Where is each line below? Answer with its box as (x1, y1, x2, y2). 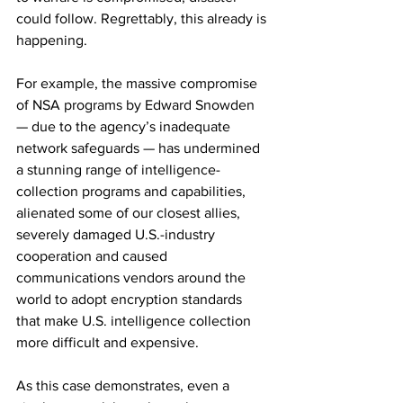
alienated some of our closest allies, (16, 204, 244, 220)
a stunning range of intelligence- (16, 161, 220, 177)
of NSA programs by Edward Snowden (16, 96, 258, 112)
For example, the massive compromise (16, 75, 261, 91)
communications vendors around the (16, 269, 249, 285)
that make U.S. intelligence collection (16, 312, 255, 328)
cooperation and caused (16, 247, 171, 264)
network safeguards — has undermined (16, 139, 264, 156)
